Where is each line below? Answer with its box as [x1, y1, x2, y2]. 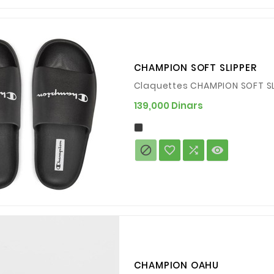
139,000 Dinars [133, 98, 203, 112]
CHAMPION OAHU [133, 259, 220, 272]
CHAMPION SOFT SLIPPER [133, 61, 257, 75]
